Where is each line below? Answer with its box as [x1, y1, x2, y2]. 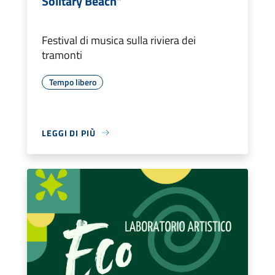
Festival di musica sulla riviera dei [42, 31, 196, 48]
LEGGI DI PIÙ [42, 126, 96, 139]
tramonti [42, 46, 82, 63]
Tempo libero [48, 75, 96, 88]
